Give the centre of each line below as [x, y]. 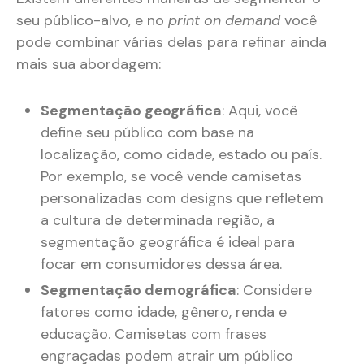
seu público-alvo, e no [92, 21]
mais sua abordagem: [89, 65]
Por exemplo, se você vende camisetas [171, 177]
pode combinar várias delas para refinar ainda [171, 43]
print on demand [224, 21]
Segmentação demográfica [139, 290]
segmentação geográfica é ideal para [168, 243]
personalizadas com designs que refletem [182, 199]
